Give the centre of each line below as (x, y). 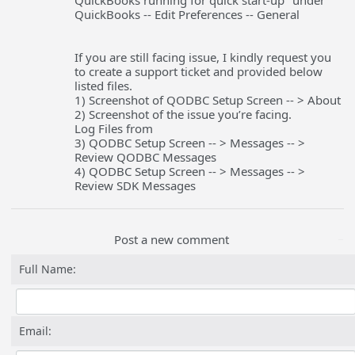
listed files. (104, 86)
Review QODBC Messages (146, 157)
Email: (36, 331)
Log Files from (114, 128)
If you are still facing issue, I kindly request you (203, 57)
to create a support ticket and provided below (199, 71)
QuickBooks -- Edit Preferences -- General (187, 14)
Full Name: (48, 269)
